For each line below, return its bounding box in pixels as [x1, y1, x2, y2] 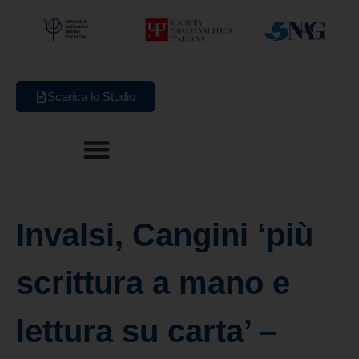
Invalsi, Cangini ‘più [16, 216, 313, 252]
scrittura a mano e [16, 264, 290, 301]
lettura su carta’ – [16, 313, 277, 349]
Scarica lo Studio [47, 90, 135, 104]
